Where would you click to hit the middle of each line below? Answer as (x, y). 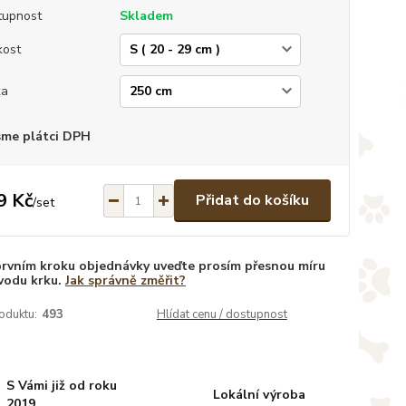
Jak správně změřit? (125, 280)
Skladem (146, 16)
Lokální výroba (259, 395)
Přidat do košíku (252, 200)
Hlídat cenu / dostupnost (222, 314)
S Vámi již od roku (61, 386)
